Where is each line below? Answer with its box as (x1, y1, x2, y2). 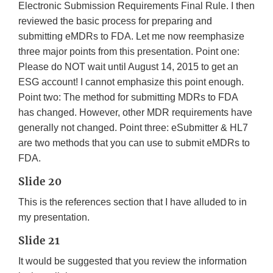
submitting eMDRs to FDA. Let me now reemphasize (18, 31, 244, 42)
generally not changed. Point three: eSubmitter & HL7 (18, 122, 248, 133)
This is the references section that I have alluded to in (18, 197, 247, 208)
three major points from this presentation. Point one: (18, 46, 239, 57)
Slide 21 (18, 234, 60, 248)
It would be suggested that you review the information (18, 256, 247, 267)
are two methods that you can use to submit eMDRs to (18, 138, 250, 149)
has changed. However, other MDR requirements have (18, 107, 252, 118)
